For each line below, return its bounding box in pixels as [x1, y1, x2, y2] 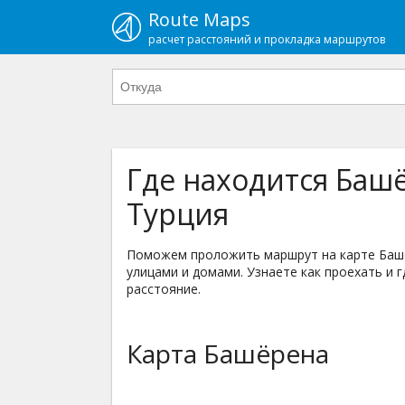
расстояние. [127, 280, 201, 297]
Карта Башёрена [127, 336, 329, 371]
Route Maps [148, 7, 250, 32]
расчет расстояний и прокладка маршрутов [148, 32, 385, 47]
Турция [127, 194, 229, 233]
